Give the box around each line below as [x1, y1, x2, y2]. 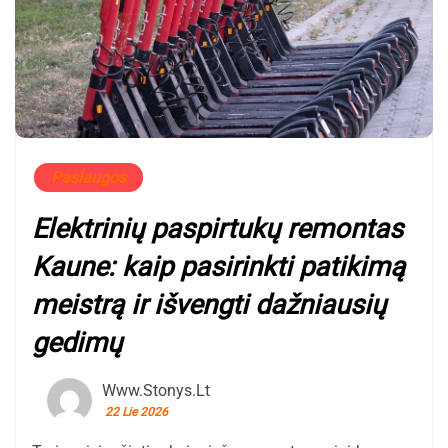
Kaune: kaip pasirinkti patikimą [32, 251, 405, 284]
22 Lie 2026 [105, 405, 168, 420]
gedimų [32, 327, 122, 360]
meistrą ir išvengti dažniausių [32, 289, 386, 322]
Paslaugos [51, 168, 126, 188]
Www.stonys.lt [102, 381, 210, 401]
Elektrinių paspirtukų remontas [32, 213, 403, 246]
